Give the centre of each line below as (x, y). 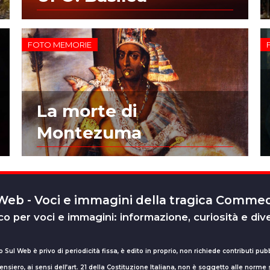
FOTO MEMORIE (59, 44)
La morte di (87, 111)
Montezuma (89, 132)
